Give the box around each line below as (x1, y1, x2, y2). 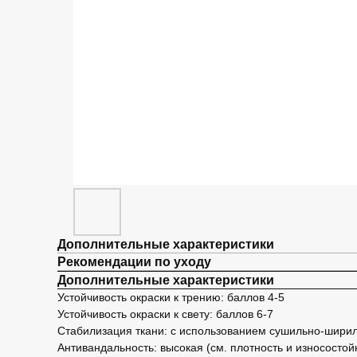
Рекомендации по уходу (57, 255, 211, 269)
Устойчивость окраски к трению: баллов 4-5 (57, 291, 284, 304)
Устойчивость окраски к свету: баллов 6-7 (57, 308, 273, 320)
